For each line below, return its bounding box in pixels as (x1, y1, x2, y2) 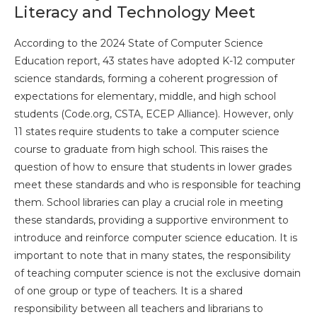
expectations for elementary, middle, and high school (14, 89, 276, 103)
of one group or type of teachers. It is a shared (14, 284, 243, 297)
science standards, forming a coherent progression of (14, 71, 277, 85)
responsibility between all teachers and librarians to (14, 301, 263, 315)
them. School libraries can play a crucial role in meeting (14, 195, 283, 209)
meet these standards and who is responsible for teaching (14, 178, 301, 191)
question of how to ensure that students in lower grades (14, 160, 292, 173)
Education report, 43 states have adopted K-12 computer (14, 54, 295, 67)
